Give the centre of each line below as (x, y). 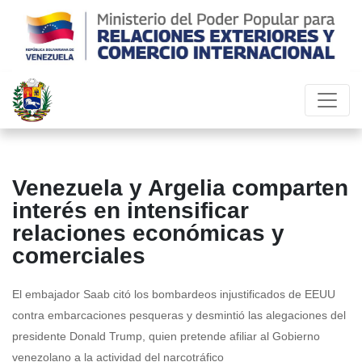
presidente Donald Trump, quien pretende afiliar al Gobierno (166, 337)
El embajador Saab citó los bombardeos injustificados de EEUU (174, 295)
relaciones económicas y (148, 234)
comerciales (79, 256)
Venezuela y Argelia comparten (180, 188)
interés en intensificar (130, 211)
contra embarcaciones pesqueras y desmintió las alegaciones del (179, 316)
